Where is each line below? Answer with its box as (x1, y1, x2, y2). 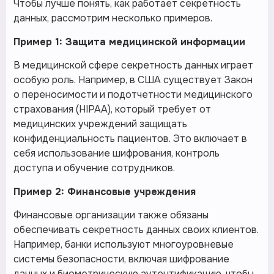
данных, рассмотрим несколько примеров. (13, 12, 212, 25)
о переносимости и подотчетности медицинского (13, 88, 253, 102)
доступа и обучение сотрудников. (13, 161, 175, 175)
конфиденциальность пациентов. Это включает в (13, 132, 247, 146)
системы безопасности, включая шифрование (13, 253, 229, 266)
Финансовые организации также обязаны (13, 209, 209, 222)
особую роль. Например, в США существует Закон (13, 73, 253, 87)
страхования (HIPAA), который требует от (13, 103, 211, 116)
